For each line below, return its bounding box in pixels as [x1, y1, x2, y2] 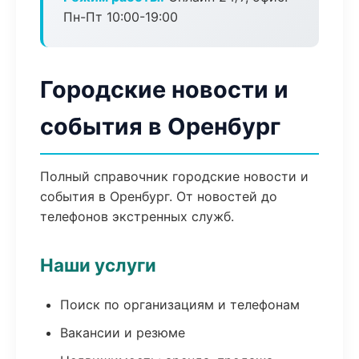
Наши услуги [40, 254, 156, 276]
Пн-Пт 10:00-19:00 [63, 9, 178, 25]
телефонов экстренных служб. [40, 208, 234, 224]
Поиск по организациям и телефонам [60, 296, 300, 313]
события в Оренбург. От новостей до [40, 188, 277, 204]
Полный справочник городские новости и [40, 168, 309, 184]
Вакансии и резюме [60, 325, 185, 341]
